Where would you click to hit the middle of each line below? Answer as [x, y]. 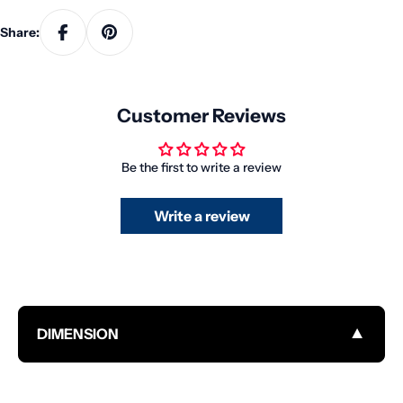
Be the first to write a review [201, 167]
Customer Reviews [201, 115]
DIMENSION [78, 333]
